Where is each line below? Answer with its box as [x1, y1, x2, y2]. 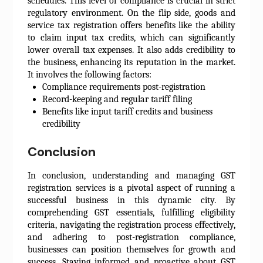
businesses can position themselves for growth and [28, 244, 235, 255]
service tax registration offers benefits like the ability [28, 20, 235, 31]
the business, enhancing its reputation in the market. [28, 57, 235, 68]
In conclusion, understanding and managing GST [28, 170, 235, 181]
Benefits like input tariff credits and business [42, 106, 213, 117]
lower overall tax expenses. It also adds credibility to [28, 45, 235, 56]
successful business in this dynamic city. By [28, 195, 235, 206]
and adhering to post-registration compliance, [28, 232, 235, 243]
